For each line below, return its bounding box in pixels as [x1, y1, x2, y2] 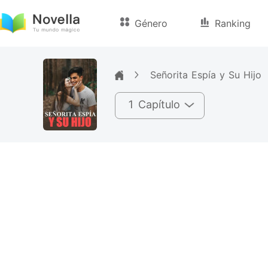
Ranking [215, 17, 251, 29]
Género [135, 17, 168, 29]
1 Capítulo [127, 98, 180, 111]
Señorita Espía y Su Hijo [150, 69, 261, 81]
